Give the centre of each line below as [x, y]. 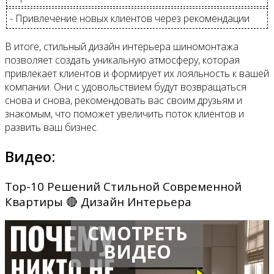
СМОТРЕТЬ [137, 233]
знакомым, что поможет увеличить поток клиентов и [124, 113]
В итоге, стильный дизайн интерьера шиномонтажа [122, 46]
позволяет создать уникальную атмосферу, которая [122, 60]
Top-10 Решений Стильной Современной [123, 186]
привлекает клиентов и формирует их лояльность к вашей [137, 73]
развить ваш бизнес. [52, 127]
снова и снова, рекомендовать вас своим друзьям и [124, 100]
